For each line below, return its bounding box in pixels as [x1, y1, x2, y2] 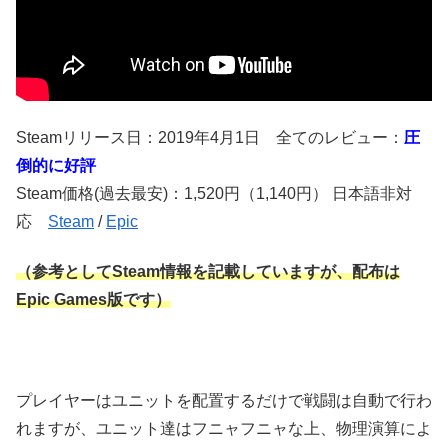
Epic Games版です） [16, 291, 171, 309]
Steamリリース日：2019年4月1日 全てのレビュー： [16, 128, 404, 146]
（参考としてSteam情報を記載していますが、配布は [16, 263, 400, 281]
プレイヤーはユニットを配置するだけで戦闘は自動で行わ [16, 392, 432, 410]
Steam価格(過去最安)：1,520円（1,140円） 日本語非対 [16, 184, 412, 202]
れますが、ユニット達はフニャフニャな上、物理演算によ [16, 420, 432, 438]
